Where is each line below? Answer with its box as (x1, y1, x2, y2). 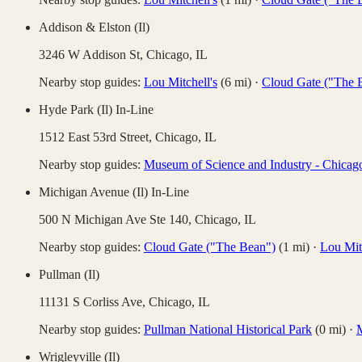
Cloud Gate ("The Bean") (144, 240, 276, 255)
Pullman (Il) (39, 267, 99, 282)
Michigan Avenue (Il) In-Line (39, 185, 189, 200)
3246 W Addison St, (39, 48, 146, 62)
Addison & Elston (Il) (39, 20, 149, 35)
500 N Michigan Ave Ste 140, (39, 213, 195, 227)
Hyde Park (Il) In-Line (39, 103, 154, 117)
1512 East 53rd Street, (39, 130, 155, 145)
